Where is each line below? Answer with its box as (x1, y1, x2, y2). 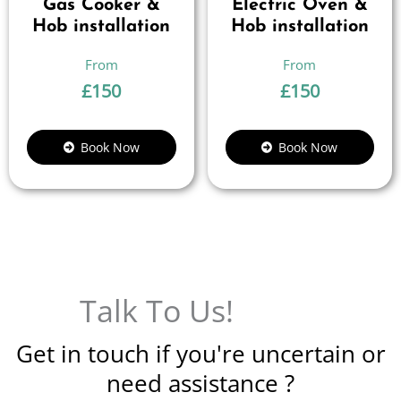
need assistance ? (107, 367, 294, 399)
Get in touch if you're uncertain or (15, 337, 386, 370)
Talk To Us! (79, 290, 234, 331)
